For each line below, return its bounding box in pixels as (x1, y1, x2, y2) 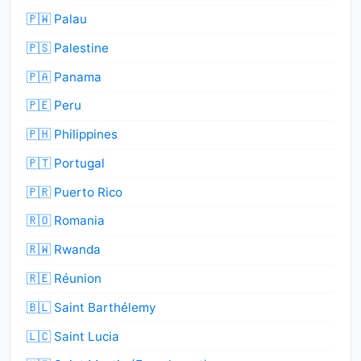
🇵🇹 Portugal (27, 155, 105, 171)
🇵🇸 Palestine (27, 39, 109, 56)
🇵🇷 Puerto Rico (27, 184, 122, 200)
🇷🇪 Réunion (27, 271, 102, 287)
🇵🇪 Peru (27, 98, 81, 114)
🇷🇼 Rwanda (27, 242, 101, 258)
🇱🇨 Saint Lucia (27, 328, 119, 344)
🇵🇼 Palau (27, 11, 87, 27)
